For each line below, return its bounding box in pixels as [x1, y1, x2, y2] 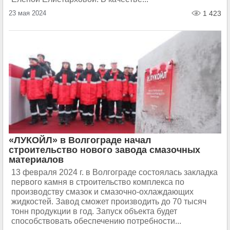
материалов [9, 155, 64, 165]
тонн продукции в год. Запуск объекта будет [11, 207, 177, 216]
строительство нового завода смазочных [9, 145, 200, 155]
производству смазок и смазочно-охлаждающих [11, 187, 194, 196]
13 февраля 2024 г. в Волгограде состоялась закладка [11, 168, 218, 177]
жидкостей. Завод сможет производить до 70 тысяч [11, 197, 206, 206]
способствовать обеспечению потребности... [11, 217, 181, 225]
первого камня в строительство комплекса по [11, 178, 184, 186]
